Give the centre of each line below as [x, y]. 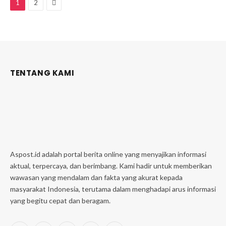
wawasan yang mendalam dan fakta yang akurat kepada [96, 177]
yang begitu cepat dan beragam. [60, 201]
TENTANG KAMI [42, 73]
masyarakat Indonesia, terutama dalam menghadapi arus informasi [113, 189]
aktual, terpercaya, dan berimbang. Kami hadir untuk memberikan [111, 166]
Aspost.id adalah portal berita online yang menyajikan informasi [108, 154]
